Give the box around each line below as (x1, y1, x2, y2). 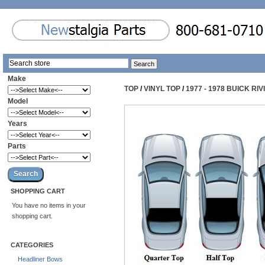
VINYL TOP (144, 85, 180, 93)
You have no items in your (12, 202, 86, 209)
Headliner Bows (18, 256, 63, 263)
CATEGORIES (11, 241, 53, 249)
